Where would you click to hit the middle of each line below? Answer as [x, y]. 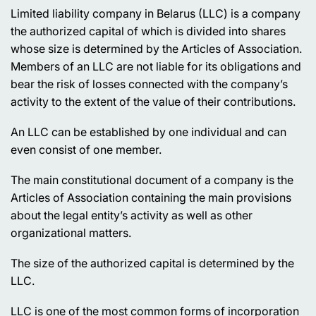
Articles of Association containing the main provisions [151, 197]
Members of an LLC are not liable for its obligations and [156, 66]
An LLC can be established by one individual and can [148, 132]
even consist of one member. [86, 149]
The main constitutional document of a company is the [152, 180]
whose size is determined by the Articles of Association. [156, 48]
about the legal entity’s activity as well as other [132, 215]
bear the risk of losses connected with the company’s [149, 84]
